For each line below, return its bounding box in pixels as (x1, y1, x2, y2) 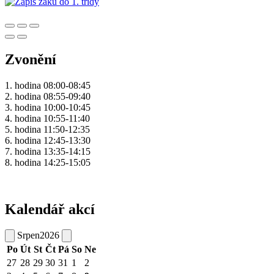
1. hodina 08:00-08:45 (5, 80, 91, 91)
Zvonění (5, 51, 56, 67)
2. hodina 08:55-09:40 (5, 91, 91, 102)
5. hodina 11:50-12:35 (5, 124, 90, 135)
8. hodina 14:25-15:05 (5, 157, 91, 168)
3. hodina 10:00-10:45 (5, 102, 91, 113)
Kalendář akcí (5, 201, 95, 217)
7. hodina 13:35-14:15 (5, 146, 91, 157)
